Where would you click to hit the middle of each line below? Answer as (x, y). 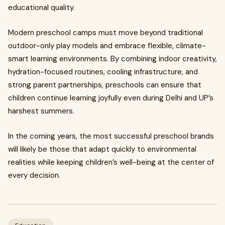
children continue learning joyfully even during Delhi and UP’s (111, 98)
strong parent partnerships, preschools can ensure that (105, 85)
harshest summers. (41, 111)
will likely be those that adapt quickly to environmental (102, 149)
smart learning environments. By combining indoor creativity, (113, 59)
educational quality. (41, 8)
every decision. (34, 175)
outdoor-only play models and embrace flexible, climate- (107, 46)
